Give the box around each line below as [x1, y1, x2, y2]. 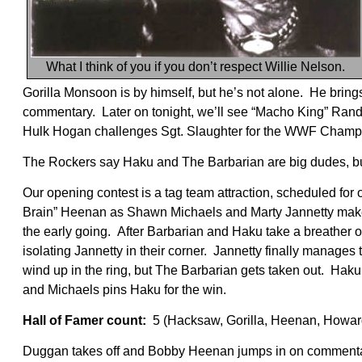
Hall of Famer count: [23, 314, 153, 328]
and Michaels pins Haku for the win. [23, 283, 226, 297]
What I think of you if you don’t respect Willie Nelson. [46, 60, 345, 74]
